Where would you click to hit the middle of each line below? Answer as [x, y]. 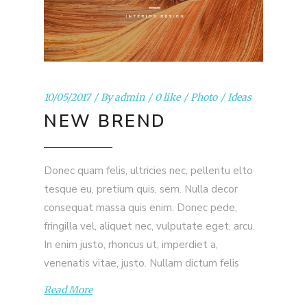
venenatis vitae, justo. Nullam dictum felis [142, 263]
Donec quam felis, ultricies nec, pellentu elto [148, 170]
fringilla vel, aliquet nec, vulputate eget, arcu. [149, 226]
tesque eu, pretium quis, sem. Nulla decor [141, 189]
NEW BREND [105, 121]
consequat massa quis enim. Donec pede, [140, 207]
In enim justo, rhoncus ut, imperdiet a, [131, 244]
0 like [168, 97]
